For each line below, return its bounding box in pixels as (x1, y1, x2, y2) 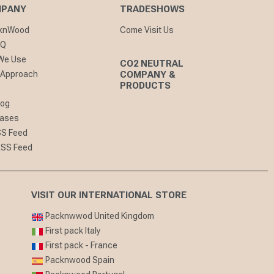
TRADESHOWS (120, 4, 185, 15)
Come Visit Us (120, 25, 174, 35)
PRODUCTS (120, 80, 171, 92)
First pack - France (43, 240, 117, 251)
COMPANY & (120, 69, 176, 81)
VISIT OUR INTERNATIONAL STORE (31, 190, 187, 201)
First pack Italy (43, 226, 100, 236)
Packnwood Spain (43, 255, 114, 265)
